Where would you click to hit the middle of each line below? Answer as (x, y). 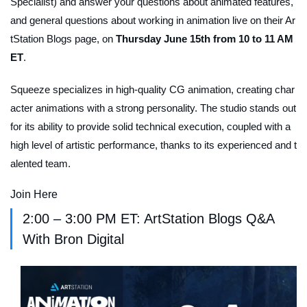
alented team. (40, 164)
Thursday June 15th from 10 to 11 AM (205, 39)
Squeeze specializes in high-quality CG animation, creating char (152, 90)
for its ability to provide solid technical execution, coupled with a (150, 127)
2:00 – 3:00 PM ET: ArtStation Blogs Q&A (149, 219)
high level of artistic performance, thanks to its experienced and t (153, 145)
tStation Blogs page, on (63, 39)
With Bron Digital (73, 240)
